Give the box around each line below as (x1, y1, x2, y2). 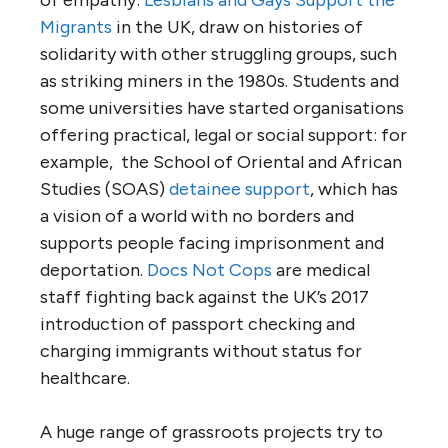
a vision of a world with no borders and (40, 205, 354, 228)
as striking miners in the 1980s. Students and (40, 70, 399, 93)
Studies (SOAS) (40, 178, 169, 201)
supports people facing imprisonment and (40, 232, 384, 255)
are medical (272, 259, 370, 282)
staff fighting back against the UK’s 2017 (40, 286, 369, 309)
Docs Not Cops (147, 259, 272, 282)
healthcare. (40, 367, 130, 390)
